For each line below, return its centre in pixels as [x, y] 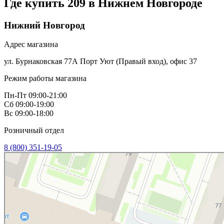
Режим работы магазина [45, 78]
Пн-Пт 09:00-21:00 [35, 95]
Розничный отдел [34, 130]
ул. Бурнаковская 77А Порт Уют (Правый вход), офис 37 [100, 61]
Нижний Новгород [44, 25]
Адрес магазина [31, 44]
